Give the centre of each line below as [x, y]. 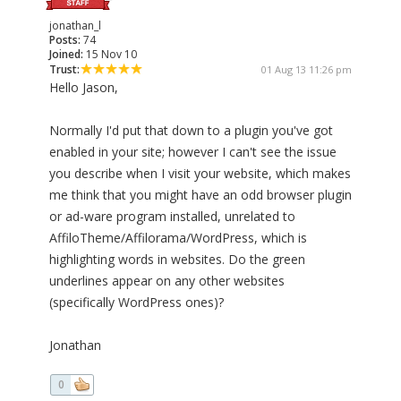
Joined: [66, 55]
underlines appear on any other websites [167, 281]
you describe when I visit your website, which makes [200, 174]
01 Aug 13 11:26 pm [307, 70]
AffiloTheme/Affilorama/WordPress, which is [178, 238]
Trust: [64, 70]
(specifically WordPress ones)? [137, 303]
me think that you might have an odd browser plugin [200, 195]
